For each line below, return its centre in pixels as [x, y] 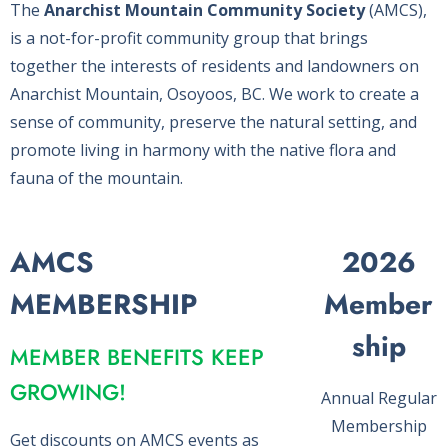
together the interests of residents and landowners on [214, 65]
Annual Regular [378, 397]
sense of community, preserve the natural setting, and [213, 121]
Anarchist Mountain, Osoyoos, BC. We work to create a [214, 93]
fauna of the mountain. [98, 177]
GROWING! [71, 391]
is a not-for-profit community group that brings [189, 37]
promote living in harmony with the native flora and [203, 149]
